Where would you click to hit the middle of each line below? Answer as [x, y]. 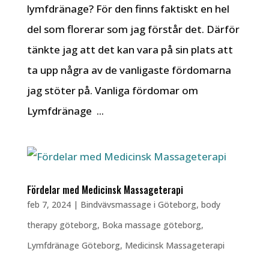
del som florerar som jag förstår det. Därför [133, 29]
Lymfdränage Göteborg [73, 245]
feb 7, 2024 [49, 204]
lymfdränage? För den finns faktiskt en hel [128, 9]
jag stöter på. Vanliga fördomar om [112, 90]
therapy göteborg [62, 225]
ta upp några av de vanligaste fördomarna [129, 70]
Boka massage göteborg [151, 225]
